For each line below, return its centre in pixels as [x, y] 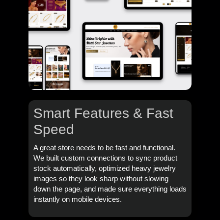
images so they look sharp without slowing [101, 179]
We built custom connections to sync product [105, 158]
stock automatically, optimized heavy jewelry [104, 169]
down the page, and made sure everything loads [110, 189]
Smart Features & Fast [103, 113]
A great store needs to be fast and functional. [104, 148]
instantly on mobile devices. [77, 200]
